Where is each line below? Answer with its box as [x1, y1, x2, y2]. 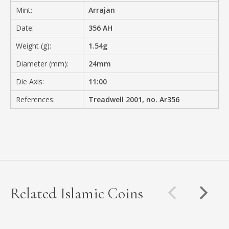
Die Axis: [16, 76, 44, 86]
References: [16, 94, 55, 104]
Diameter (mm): [16, 58, 68, 68]
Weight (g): [16, 40, 51, 51]
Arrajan [88, 5, 116, 15]
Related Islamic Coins [10, 184, 143, 203]
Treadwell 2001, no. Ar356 [88, 94, 180, 104]
